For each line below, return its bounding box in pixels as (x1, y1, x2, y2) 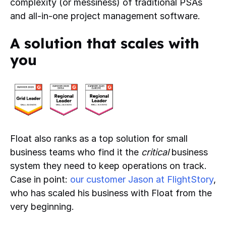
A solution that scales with (10, 34, 199, 52)
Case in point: (10, 174, 70, 185)
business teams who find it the (10, 147, 141, 158)
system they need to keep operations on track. (10, 160, 207, 172)
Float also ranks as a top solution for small (10, 133, 188, 144)
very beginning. (10, 201, 77, 212)
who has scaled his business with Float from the (10, 188, 212, 199)
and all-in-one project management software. (10, 10, 203, 21)
